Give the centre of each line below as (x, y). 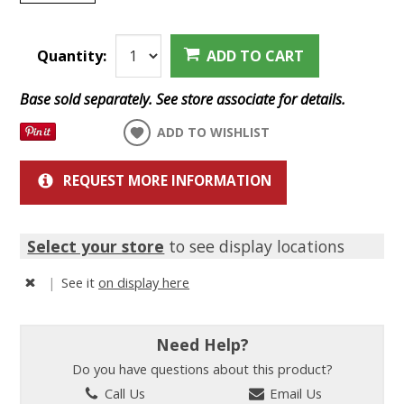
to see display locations (255, 246)
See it (80, 282)
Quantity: (71, 56)
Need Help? (202, 344)
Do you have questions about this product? (202, 368)
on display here (144, 282)
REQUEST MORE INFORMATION (167, 181)
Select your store (96, 246)
